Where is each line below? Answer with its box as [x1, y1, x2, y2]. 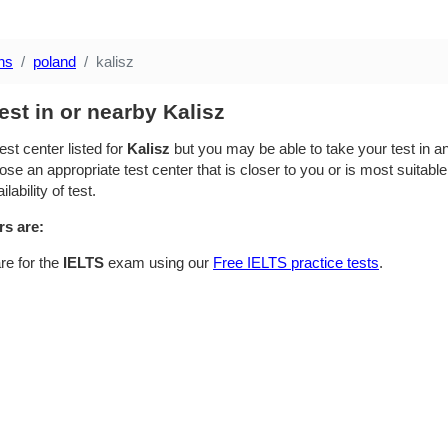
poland [33, 53, 76, 70]
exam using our [104, 254, 213, 271]
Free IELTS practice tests [213, 254, 379, 271]
